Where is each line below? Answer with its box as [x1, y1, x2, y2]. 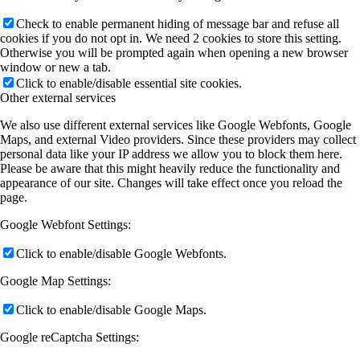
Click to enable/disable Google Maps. [16, 303, 207, 317]
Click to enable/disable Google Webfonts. [16, 247, 227, 261]
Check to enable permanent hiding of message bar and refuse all [16, 17, 339, 31]
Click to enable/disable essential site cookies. [16, 76, 242, 91]
